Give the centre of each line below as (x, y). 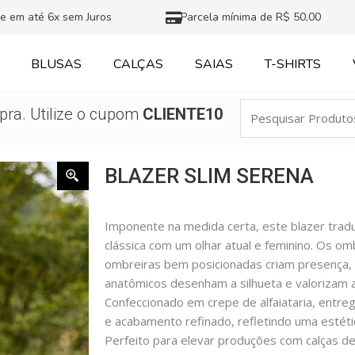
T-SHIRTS (293, 64)
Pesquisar (267, 108)
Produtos (265, 127)
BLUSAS (57, 64)
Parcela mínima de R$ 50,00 (251, 17)
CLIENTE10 (182, 115)
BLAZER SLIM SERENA (209, 176)
